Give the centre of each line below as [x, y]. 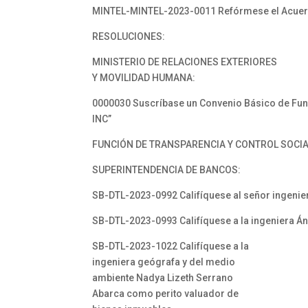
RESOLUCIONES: [129, 36]
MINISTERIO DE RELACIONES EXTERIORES [185, 62]
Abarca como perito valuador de [166, 294]
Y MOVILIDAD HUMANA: [144, 78]
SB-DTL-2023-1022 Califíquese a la [171, 246]
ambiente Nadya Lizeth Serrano [163, 278]
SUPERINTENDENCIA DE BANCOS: [167, 170]
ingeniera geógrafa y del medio [164, 262]
